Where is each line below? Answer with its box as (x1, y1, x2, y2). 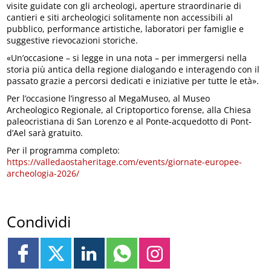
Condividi (7, 211, 71, 232)
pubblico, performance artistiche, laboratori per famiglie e (7, 22, 244, 34)
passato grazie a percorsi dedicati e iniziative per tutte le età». (7, 74, 260, 87)
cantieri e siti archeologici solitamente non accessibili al (7, 11, 233, 23)
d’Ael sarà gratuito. (7, 126, 83, 139)
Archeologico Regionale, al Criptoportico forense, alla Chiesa (7, 103, 252, 116)
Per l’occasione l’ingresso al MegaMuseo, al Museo (7, 92, 211, 104)
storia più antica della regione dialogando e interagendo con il (7, 63, 260, 75)
